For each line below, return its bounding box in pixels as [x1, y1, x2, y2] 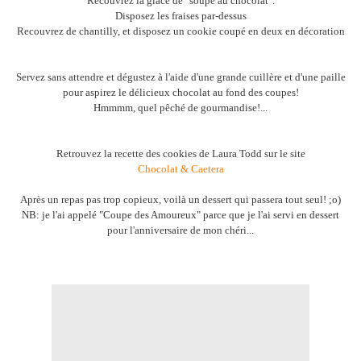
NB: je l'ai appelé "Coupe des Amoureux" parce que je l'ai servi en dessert [22, 209, 339, 222]
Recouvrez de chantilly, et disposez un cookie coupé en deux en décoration [16, 25, 345, 38]
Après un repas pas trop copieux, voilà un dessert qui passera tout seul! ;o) [20, 193, 341, 206]
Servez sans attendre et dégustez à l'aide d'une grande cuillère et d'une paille [15, 71, 346, 84]
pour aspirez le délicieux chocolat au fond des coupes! [62, 86, 299, 99]
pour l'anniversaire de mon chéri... [107, 224, 254, 237]
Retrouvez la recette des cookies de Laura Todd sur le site [56, 147, 305, 160]
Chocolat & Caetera [137, 163, 224, 176]
